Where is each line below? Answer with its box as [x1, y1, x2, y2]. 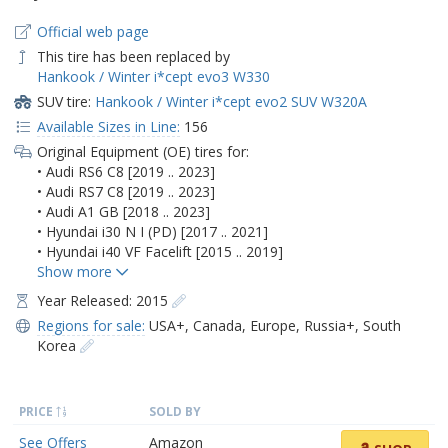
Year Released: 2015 [36, 290, 172, 310]
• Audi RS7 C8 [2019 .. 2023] [36, 181, 215, 201]
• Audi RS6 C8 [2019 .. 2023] [36, 161, 215, 181]
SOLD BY [149, 402, 201, 419]
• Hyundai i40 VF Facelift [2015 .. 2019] [36, 241, 283, 261]
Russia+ [303, 315, 355, 335]
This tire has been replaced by [36, 46, 230, 66]
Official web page [36, 21, 149, 41]
